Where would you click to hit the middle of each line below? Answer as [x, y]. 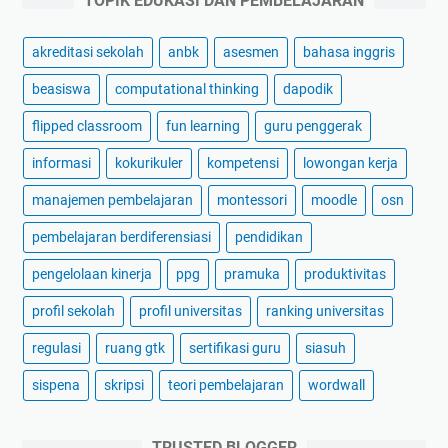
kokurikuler [149, 163]
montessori [252, 200]
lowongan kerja [350, 163]
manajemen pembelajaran [112, 200]
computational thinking [187, 89]
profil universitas [190, 311]
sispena [56, 385]
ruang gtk [135, 348]
